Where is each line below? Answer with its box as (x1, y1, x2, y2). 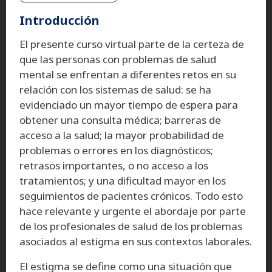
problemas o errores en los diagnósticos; (19, 143, 213, 157)
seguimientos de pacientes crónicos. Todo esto (19, 188, 243, 203)
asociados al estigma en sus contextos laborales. (19, 234, 252, 248)
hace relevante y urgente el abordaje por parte (19, 203, 246, 218)
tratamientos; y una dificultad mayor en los (19, 173, 226, 188)
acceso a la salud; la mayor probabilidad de (19, 127, 224, 142)
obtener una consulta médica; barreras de (19, 112, 221, 127)
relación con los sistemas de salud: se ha (19, 82, 211, 97)
